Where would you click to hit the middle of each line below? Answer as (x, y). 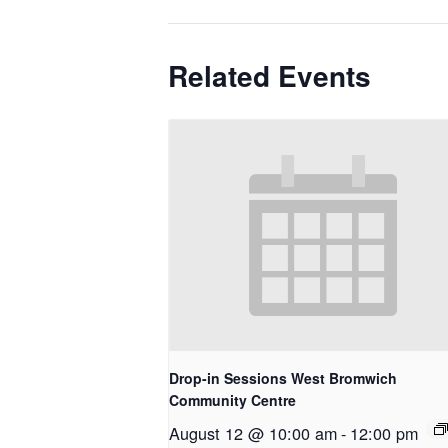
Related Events (269, 76)
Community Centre (232, 399)
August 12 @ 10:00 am (253, 432)
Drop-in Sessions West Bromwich (283, 377)
